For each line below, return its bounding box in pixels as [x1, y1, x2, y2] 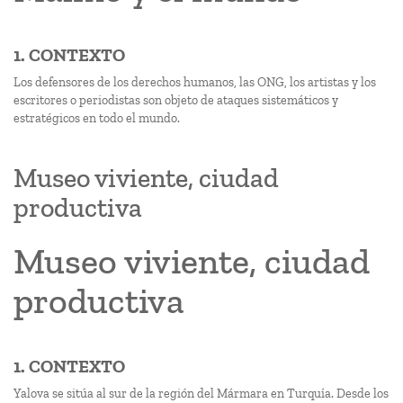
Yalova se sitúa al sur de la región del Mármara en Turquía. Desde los [13, 386, 389, 401]
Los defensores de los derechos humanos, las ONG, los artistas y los [13, 75, 376, 90]
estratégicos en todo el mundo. [13, 111, 180, 126]
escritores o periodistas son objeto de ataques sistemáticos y [13, 93, 338, 108]
